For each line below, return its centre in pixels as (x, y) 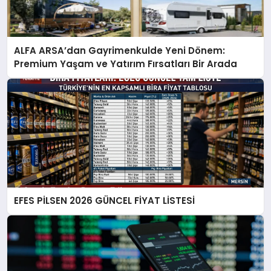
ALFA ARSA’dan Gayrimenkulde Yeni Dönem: (120, 50)
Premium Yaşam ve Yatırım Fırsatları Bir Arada (126, 64)
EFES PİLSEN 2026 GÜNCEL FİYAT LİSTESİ (105, 201)
